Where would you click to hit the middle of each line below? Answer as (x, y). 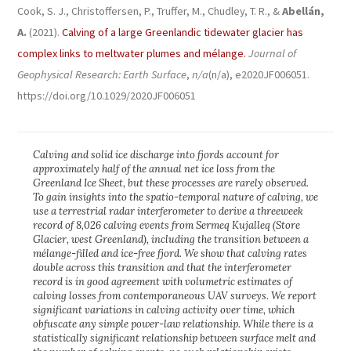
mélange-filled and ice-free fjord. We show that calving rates (170, 253)
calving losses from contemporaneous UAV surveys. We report (175, 296)
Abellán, (303, 11)
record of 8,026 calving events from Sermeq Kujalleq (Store (166, 225)
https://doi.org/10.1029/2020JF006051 (107, 96)
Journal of (272, 53)
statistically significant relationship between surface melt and (174, 338)
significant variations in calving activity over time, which (164, 310)
